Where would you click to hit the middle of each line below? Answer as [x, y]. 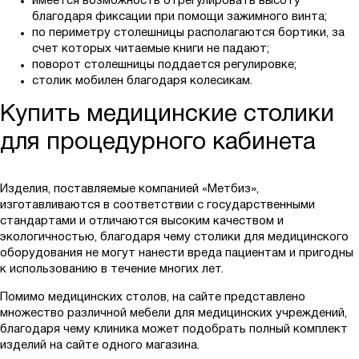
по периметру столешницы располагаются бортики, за [188, 33]
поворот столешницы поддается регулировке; [164, 65]
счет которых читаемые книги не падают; [151, 49]
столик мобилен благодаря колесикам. [142, 81]
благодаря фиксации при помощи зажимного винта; [179, 17]
